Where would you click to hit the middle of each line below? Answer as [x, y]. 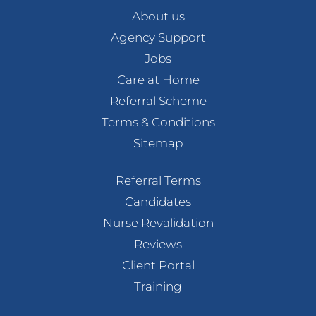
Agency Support [158, 37]
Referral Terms [158, 181]
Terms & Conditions [158, 122]
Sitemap [158, 144]
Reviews [158, 244]
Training [158, 287]
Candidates [158, 202]
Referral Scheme [158, 101]
